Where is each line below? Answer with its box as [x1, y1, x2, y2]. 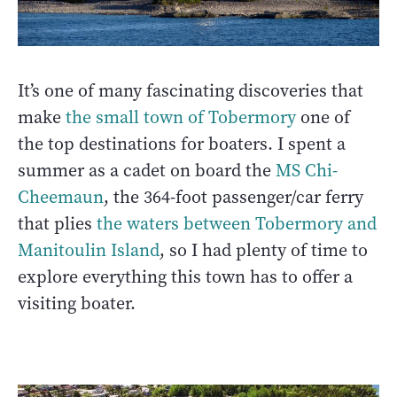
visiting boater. [18, 292, 136, 316]
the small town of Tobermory [66, 105, 296, 130]
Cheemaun [18, 185, 104, 210]
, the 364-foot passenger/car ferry [104, 185, 363, 210]
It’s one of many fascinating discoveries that [18, 79, 363, 104]
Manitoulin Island [18, 238, 160, 263]
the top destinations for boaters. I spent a [18, 132, 346, 157]
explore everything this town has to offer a [18, 265, 353, 290]
